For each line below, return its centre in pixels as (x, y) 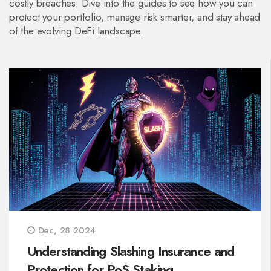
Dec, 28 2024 (65, 230)
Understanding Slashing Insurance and (131, 251)
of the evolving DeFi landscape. (76, 31)
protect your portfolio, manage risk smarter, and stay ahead (135, 17)
